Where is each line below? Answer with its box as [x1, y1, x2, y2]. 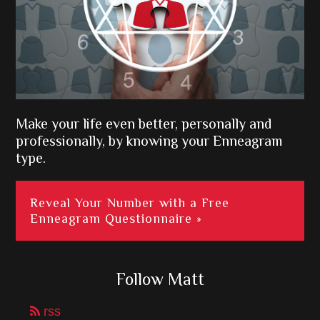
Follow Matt [116, 269, 204, 289]
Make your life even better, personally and [16, 115, 272, 131]
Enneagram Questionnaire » [30, 211, 203, 226]
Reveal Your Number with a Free [30, 195, 230, 210]
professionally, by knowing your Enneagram [16, 132, 283, 149]
